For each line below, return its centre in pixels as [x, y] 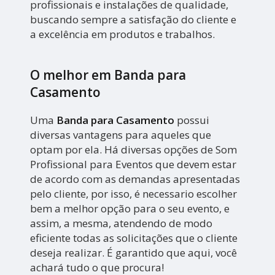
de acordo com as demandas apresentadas [135, 179]
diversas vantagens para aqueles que [121, 135]
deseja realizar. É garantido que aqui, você [134, 253]
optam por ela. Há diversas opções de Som [134, 150]
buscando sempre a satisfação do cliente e [134, 20]
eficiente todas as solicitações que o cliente [134, 238]
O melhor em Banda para [108, 75]
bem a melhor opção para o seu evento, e [130, 209]
